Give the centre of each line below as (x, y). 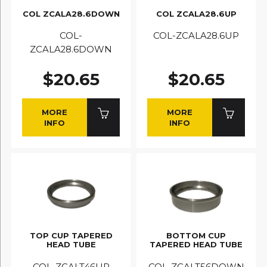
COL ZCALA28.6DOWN (71, 13)
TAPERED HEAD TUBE (196, 244)
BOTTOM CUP (196, 235)
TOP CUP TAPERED (71, 235)
